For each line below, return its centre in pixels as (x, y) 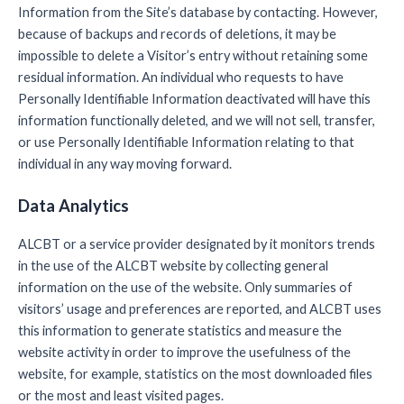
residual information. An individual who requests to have (181, 78)
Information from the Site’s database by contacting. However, (198, 13)
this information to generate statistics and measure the (180, 330)
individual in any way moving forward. (125, 164)
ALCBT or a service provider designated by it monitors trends (197, 243)
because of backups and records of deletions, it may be (177, 34)
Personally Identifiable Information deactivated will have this (194, 99)
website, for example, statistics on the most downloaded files (195, 373)
